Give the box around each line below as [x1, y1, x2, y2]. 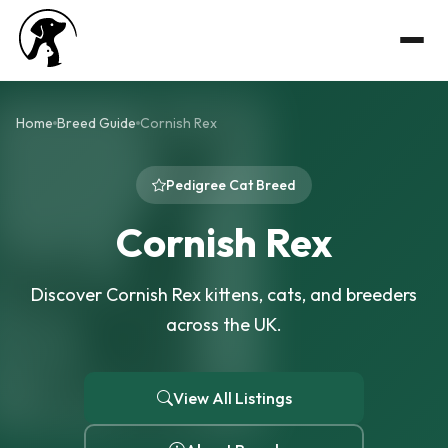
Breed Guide [57, 114, 136, 132]
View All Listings [172, 388, 292, 408]
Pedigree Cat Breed [166, 176, 296, 194]
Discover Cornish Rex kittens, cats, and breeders [31, 283, 417, 306]
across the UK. [166, 313, 282, 336]
